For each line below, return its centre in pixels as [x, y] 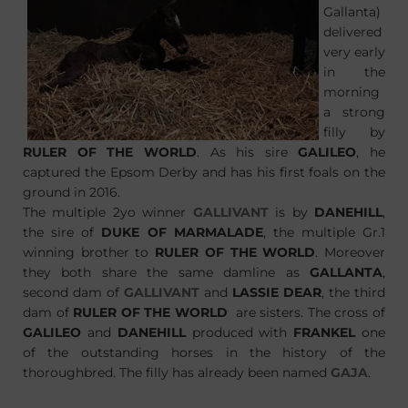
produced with [240, 332]
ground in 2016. [71, 192]
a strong [354, 112]
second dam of [73, 292]
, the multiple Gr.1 [324, 232]
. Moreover [351, 252]
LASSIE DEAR [277, 292]
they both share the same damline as [166, 272]
